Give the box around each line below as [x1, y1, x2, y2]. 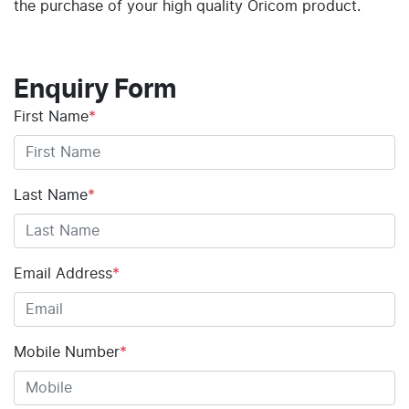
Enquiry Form [14, 77, 177, 103]
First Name [14, 109, 89, 124]
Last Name [14, 187, 88, 203]
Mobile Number [14, 344, 120, 360]
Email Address [14, 266, 112, 281]
